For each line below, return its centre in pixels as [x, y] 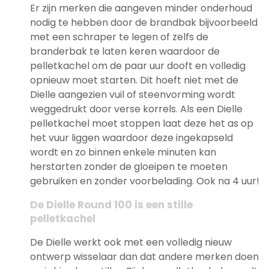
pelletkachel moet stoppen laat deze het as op [142, 123]
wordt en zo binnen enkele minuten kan [123, 152]
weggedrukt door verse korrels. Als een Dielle [136, 109]
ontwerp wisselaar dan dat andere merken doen [144, 256]
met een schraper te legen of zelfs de [119, 37]
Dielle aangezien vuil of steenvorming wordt [133, 94]
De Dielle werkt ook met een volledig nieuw [131, 242]
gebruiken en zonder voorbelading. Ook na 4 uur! [145, 181]
